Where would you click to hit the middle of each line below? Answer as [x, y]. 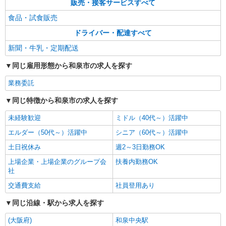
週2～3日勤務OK [140, 147]
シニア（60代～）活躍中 [152, 132]
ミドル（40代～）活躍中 [152, 118]
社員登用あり [135, 185]
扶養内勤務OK [137, 162]
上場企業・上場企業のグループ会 [57, 162]
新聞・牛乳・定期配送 [43, 48]
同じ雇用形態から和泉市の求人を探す [72, 66]
